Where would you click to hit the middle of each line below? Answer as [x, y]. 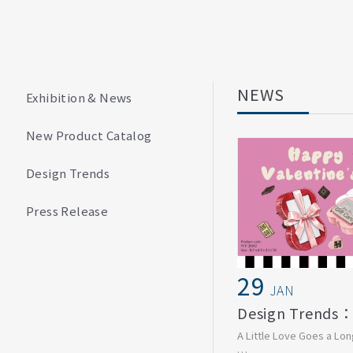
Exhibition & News [79, 97]
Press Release [67, 211]
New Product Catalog [89, 135]
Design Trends [68, 173]
